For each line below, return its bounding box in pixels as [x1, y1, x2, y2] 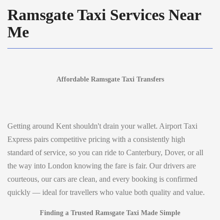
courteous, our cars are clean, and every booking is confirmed [7, 174, 197, 183]
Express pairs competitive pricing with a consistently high [7, 135, 185, 143]
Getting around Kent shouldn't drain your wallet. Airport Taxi [7, 121, 197, 130]
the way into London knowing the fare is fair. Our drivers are [7, 161, 196, 170]
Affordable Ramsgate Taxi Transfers [56, 75, 164, 83]
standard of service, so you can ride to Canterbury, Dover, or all [7, 148, 203, 157]
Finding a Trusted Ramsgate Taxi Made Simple [40, 209, 180, 217]
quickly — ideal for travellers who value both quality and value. [7, 188, 205, 196]
